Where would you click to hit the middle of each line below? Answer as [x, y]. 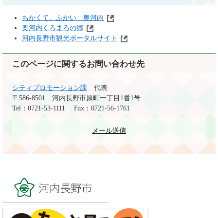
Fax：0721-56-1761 [102, 108]
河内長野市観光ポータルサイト [70, 38]
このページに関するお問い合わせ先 [78, 64]
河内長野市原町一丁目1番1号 [96, 98]
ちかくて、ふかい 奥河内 [63, 18]
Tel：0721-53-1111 [39, 108]
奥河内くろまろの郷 [53, 28]
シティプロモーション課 [50, 88]
